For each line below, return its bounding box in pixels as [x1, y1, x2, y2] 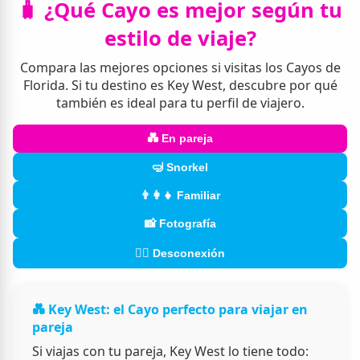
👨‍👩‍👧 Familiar [140, 188, 220, 202]
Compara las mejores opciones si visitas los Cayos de [19, 58, 341, 76]
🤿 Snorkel [152, 160, 208, 174]
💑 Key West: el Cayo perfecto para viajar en [32, 300, 308, 318]
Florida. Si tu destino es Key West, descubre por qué [22, 76, 337, 94]
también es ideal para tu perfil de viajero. [55, 93, 305, 112]
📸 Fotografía [144, 216, 216, 230]
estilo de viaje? [104, 23, 256, 52]
